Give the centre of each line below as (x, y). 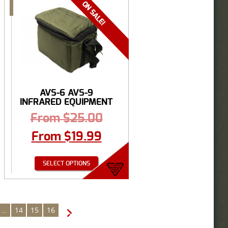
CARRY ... (66, 111)
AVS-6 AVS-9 (66, 93)
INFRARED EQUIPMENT (66, 102)
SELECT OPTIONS (66, 163)
